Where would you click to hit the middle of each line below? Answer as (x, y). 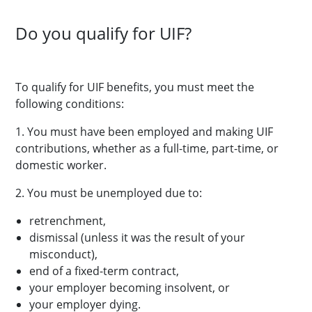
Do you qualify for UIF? (103, 33)
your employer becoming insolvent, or (130, 288)
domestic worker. (61, 165)
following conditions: (70, 104)
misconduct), (63, 254)
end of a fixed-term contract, (104, 271)
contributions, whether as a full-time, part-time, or (147, 148)
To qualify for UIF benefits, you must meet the (135, 87)
